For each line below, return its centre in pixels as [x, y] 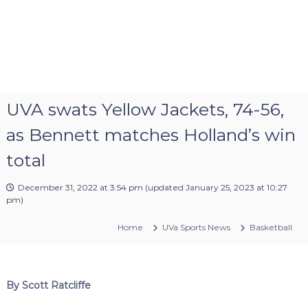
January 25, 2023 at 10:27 [236, 187]
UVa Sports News [197, 227]
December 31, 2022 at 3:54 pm [80, 187]
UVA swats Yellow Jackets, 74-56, [145, 109]
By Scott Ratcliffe [48, 285]
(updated [164, 187]
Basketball [271, 227]
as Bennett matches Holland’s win [151, 134]
